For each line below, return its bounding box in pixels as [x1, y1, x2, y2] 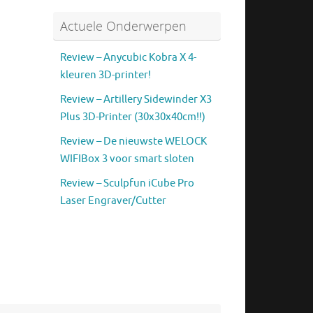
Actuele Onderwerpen [60, 17, 187, 35]
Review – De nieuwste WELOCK [60, 135, 207, 149]
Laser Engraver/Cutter [60, 194, 166, 208]
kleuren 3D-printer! [60, 68, 151, 82]
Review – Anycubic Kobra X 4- [60, 51, 196, 65]
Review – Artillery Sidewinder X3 [60, 93, 212, 107]
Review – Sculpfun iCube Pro [60, 177, 194, 191]
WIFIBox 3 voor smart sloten [60, 152, 194, 166]
